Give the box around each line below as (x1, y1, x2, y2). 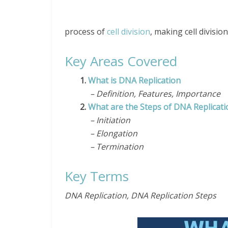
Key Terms (65, 167, 129, 185)
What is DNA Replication (88, 75, 181, 86)
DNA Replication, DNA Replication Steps (65, 190, 216, 201)
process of (65, 26, 107, 37)
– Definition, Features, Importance (80, 88, 220, 99)
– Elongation (80, 128, 137, 139)
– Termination (80, 141, 144, 152)
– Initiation (80, 115, 130, 126)
